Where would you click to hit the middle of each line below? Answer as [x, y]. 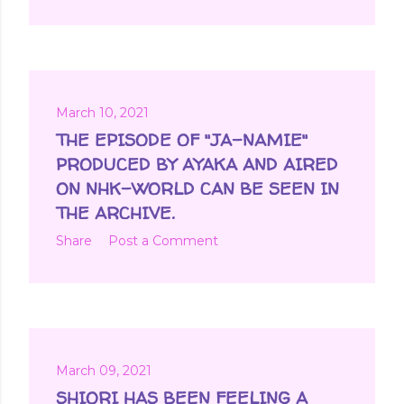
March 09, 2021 [104, 370]
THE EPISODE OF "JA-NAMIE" [182, 139]
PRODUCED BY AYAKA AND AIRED [197, 164]
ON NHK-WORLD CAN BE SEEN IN [197, 188]
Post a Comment [163, 240]
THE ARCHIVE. [115, 212]
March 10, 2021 [102, 112]
